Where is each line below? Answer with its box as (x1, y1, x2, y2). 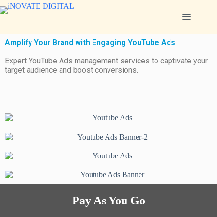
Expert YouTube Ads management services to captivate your (5, 56, 208, 65)
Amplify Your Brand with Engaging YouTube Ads (5, 38, 175, 47)
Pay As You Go (72, 194, 145, 207)
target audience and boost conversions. (5, 65, 138, 75)
